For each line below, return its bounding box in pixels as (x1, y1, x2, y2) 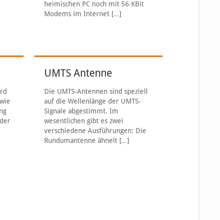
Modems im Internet (44, 10, 110, 18)
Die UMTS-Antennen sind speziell (44, 87, 148, 95)
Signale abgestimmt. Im (44, 107, 119, 115)
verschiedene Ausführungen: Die (44, 127, 147, 135)
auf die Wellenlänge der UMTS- (44, 97, 141, 105)
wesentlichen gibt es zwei (44, 117, 124, 125)
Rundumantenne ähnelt (44, 137, 118, 144)
